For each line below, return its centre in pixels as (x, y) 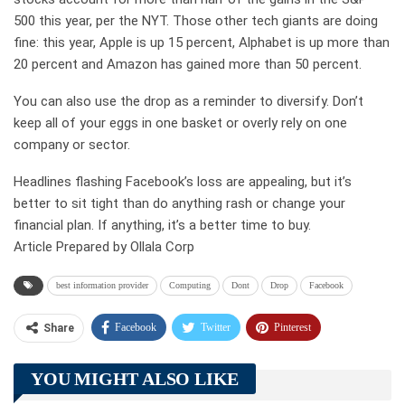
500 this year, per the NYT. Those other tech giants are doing (196, 20)
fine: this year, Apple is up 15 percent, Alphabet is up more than (202, 42)
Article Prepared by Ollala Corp (104, 246)
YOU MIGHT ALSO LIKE (135, 378)
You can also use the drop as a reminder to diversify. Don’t (188, 101)
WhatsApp (296, 361)
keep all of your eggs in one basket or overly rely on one (180, 122)
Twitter (216, 327)
